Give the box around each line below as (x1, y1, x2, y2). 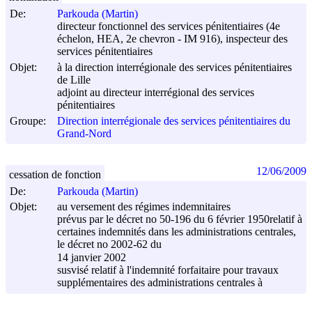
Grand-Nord (57, 127, 111, 140)
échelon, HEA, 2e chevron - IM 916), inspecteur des (57, 33, 288, 45)
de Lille (57, 74, 91, 86)
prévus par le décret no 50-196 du (57, 213, 205, 226)
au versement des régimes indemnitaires (57, 201, 231, 213)
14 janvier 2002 (57, 251, 126, 264)
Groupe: (10, 114, 46, 127)
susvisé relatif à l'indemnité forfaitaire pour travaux (57, 264, 279, 276)
